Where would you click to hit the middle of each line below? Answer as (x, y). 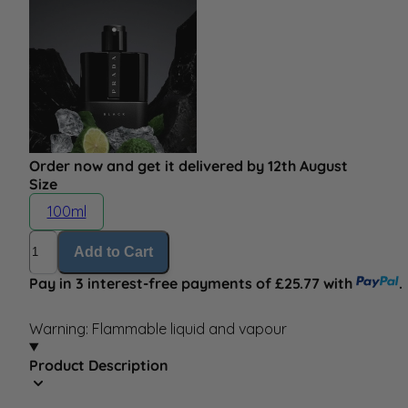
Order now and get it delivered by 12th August (189, 166)
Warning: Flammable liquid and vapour (158, 328)
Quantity (58, 238)
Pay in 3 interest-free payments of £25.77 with (193, 283)
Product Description (99, 365)
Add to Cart (113, 251)
